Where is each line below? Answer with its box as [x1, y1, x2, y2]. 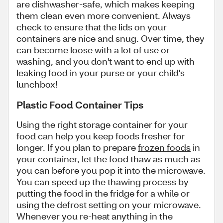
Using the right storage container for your [16, 118, 188, 130]
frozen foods [138, 141, 191, 153]
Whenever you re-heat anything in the [16, 210, 173, 222]
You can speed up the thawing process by [16, 176, 189, 188]
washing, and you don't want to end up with [16, 55, 195, 67]
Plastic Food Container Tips [16, 98, 143, 111]
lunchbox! [16, 78, 58, 90]
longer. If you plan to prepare [16, 141, 138, 153]
